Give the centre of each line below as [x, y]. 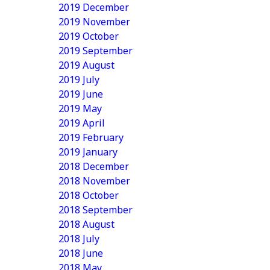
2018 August [86, 224]
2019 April [82, 123]
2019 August [86, 65]
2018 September [96, 210]
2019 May [80, 108]
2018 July [79, 239]
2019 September [96, 51]
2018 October [89, 195]
